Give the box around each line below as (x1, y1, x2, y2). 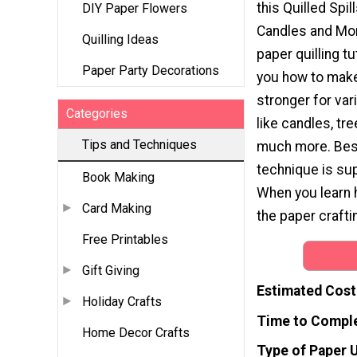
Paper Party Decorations (82, 63, 219, 79)
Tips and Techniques (82, 137, 197, 153)
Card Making (82, 201, 151, 217)
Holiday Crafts (82, 294, 162, 310)
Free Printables (82, 232, 168, 248)
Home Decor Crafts (82, 325, 190, 341)
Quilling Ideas (82, 32, 159, 48)
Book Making (82, 170, 155, 186)
